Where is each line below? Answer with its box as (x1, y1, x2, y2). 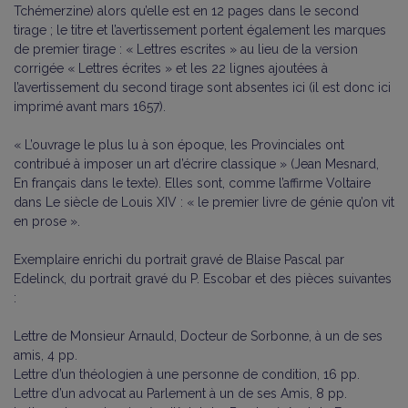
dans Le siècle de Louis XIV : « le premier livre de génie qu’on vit (14, 194, 394, 209)
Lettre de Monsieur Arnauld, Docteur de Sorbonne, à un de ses (14, 328, 382, 343)
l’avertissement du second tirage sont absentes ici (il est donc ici (14, 79, 391, 95)
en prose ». (14, 213, 80, 229)
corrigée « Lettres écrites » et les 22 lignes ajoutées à (14, 60, 328, 76)
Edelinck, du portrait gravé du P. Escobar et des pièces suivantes (14, 270, 392, 286)
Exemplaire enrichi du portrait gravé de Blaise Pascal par (14, 251, 344, 267)
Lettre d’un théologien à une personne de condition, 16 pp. (14, 366, 360, 382)
